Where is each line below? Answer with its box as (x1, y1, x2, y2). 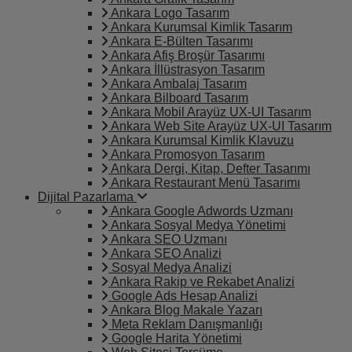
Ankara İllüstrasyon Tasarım (108, 63, 265, 76)
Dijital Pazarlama (38, 190, 137, 203)
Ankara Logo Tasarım (108, 6, 229, 20)
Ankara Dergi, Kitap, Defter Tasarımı (108, 162, 310, 175)
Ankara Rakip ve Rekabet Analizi (108, 275, 295, 288)
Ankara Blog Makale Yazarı (108, 303, 262, 317)
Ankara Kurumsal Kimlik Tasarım (108, 20, 292, 34)
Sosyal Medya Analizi (108, 261, 232, 274)
